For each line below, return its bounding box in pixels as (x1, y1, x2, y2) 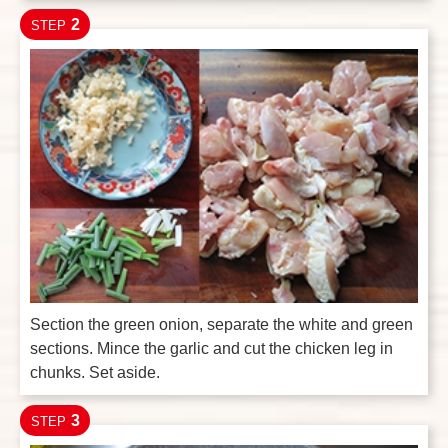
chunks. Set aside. (30, 364, 160, 382)
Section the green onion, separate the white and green (30, 316, 413, 334)
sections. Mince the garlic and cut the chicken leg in (30, 340, 393, 358)
